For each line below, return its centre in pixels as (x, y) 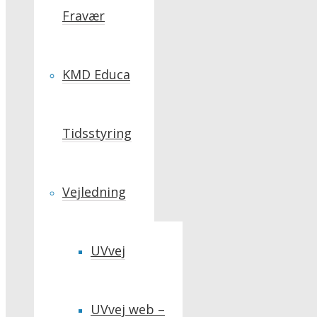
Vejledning (94, 192)
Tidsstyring (97, 133)
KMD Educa (96, 74)
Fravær (83, 16)
